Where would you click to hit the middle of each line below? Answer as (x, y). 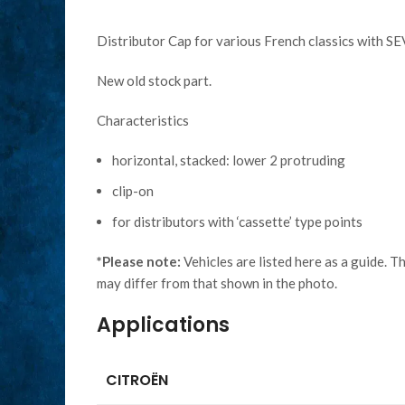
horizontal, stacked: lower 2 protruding (229, 160)
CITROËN (137, 380)
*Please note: (139, 261)
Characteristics (143, 120)
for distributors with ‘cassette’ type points (237, 221)
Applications (163, 325)
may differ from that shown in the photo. (217, 283)
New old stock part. (154, 80)
